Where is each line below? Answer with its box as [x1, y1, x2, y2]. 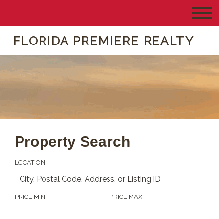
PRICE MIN [15, 193, 45, 200]
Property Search [15, 133, 131, 150]
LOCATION [15, 159, 45, 166]
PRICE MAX [109, 193, 142, 200]
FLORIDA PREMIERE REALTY [13, 34, 195, 48]
